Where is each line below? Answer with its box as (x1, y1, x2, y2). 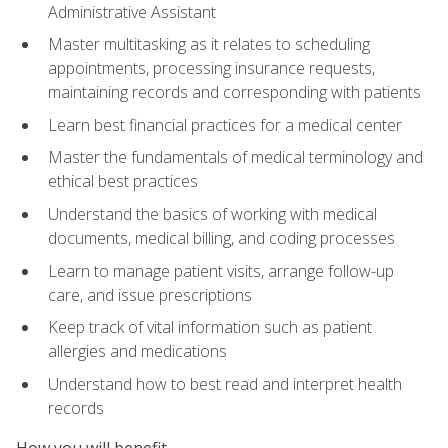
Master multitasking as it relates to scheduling (48, 33, 370, 56)
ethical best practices (48, 170, 198, 193)
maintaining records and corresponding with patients (48, 81, 421, 104)
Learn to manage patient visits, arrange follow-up (48, 259, 394, 282)
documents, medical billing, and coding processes (48, 227, 395, 250)
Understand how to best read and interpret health (48, 372, 402, 395)
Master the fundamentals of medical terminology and (48, 146, 423, 169)
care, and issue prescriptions (48, 283, 252, 306)
